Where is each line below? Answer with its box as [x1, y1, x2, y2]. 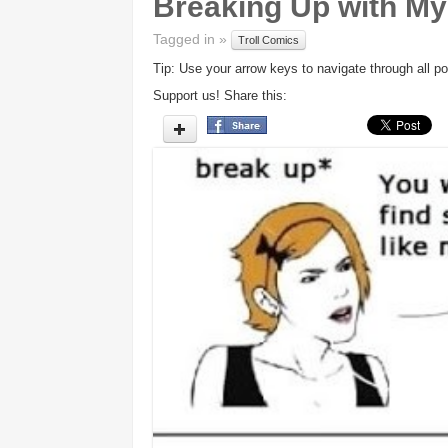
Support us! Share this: [153, 88, 287, 104]
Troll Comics [238, 34, 299, 47]
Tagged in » [153, 31, 231, 47]
